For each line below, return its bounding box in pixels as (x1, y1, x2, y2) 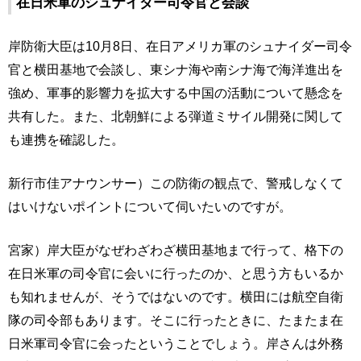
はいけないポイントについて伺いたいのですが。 (8, 199, 292, 214)
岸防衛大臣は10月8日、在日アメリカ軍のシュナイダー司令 (8, 39, 352, 53)
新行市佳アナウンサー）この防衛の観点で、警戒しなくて (8, 176, 343, 190)
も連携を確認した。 (8, 132, 124, 147)
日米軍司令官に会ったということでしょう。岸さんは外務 (8, 336, 343, 351)
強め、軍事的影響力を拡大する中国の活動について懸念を (8, 85, 343, 100)
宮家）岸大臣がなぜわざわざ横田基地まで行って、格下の (8, 243, 343, 257)
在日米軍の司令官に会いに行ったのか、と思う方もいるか (8, 266, 343, 280)
